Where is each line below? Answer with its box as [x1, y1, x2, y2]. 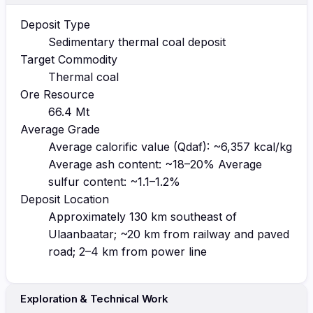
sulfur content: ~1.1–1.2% [48, 174, 180, 189]
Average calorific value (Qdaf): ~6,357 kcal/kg [48, 139, 292, 154]
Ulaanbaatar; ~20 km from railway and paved [48, 226, 289, 241]
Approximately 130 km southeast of [48, 209, 237, 224]
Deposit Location [20, 191, 109, 206]
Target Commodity [20, 52, 117, 66]
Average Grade [20, 122, 100, 136]
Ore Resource [20, 87, 94, 101]
